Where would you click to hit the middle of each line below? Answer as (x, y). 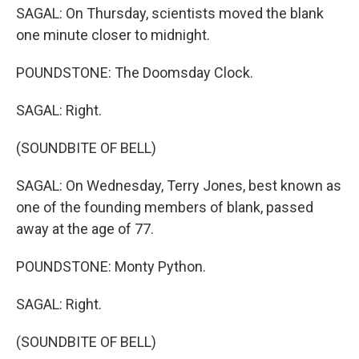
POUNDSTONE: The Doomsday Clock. (135, 73)
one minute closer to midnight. (113, 35)
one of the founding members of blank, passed (165, 207)
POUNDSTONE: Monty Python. (111, 266)
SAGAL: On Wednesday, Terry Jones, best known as (179, 186)
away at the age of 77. (85, 229)
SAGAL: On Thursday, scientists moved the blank (170, 13)
